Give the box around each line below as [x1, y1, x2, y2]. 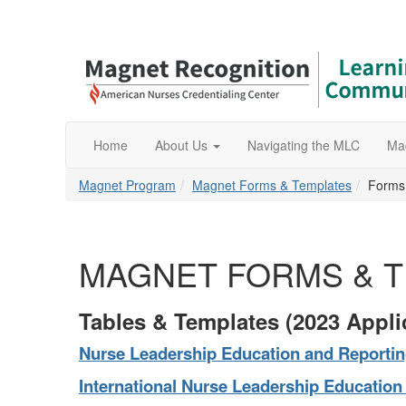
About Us [155, 136, 208, 154]
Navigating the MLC [247, 136, 360, 154]
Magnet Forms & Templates [192, 176, 352, 194]
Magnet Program [79, 176, 176, 194]
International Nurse [79, 373, 227, 398]
